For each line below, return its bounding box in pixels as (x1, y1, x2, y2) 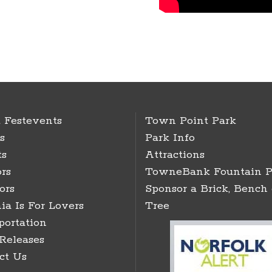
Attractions (145, 148, 205, 161)
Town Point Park (145, 114, 236, 127)
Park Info (145, 131, 195, 144)
